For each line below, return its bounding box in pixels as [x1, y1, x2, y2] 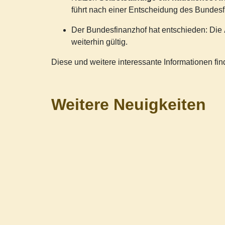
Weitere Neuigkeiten [51, 95, 206, 114]
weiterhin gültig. [71, 38, 128, 46]
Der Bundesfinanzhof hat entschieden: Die [71, 26, 224, 34]
